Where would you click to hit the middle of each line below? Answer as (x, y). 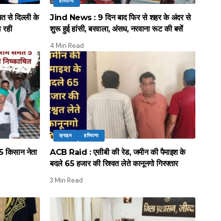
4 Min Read (67, 45)
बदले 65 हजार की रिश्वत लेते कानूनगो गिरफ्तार (114, 163)
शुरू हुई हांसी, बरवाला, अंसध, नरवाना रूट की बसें (116, 29)
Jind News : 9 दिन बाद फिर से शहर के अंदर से (120, 17)
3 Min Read (66, 180)
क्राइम (66, 135)
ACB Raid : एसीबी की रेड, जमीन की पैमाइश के (118, 152)
